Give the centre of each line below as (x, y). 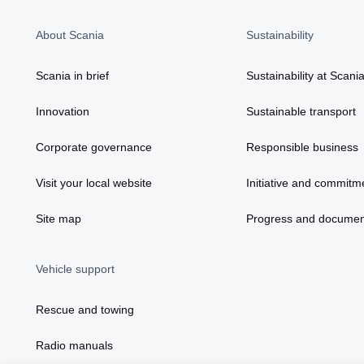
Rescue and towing (85, 310)
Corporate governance (94, 147)
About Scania (70, 35)
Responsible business (303, 147)
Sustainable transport (301, 111)
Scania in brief (72, 76)
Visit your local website (94, 183)
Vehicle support (75, 269)
